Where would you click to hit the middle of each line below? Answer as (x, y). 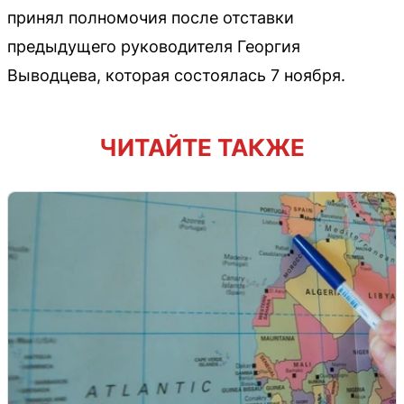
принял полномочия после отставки (151, 18)
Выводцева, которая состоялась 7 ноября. (176, 76)
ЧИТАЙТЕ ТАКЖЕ (202, 148)
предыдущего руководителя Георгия (154, 47)
